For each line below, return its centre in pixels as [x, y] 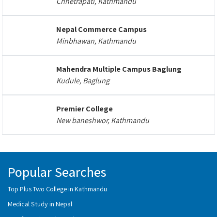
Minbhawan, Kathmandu [96, 41]
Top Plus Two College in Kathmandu [57, 189]
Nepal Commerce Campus [101, 29]
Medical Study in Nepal [40, 204]
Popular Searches [57, 172]
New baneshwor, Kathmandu [103, 120]
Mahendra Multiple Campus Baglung [119, 69]
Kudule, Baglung [83, 81]
